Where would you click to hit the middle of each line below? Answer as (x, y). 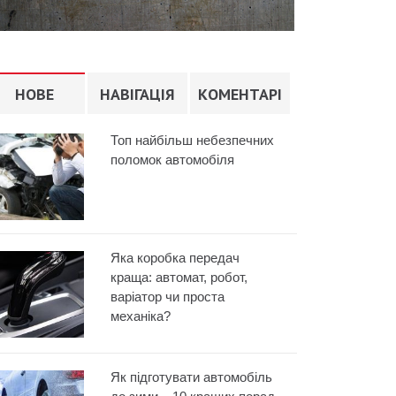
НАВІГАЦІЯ (137, 95)
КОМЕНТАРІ (240, 95)
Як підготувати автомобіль (192, 377)
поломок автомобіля (173, 160)
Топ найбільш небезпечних (193, 141)
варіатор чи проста (168, 296)
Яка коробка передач (175, 257)
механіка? (141, 316)
